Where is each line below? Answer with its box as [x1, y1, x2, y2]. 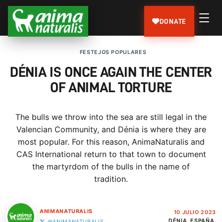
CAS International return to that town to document [16, 149, 206, 160]
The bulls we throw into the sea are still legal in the [15, 112, 207, 122]
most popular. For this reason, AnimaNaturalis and [17, 137, 205, 147]
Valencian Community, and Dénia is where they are [16, 124, 206, 135]
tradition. [94, 174, 128, 184]
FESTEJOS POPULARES [79, 49, 147, 55]
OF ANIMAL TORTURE [50, 80, 172, 95]
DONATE [159, 17, 186, 25]
